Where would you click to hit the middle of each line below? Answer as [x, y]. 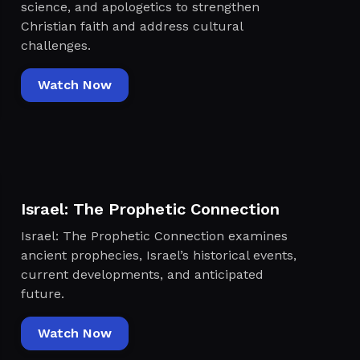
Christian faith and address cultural [131, 27]
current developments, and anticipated [142, 275]
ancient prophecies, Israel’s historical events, [158, 256]
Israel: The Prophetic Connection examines [154, 236]
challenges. [55, 46]
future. [42, 294]
